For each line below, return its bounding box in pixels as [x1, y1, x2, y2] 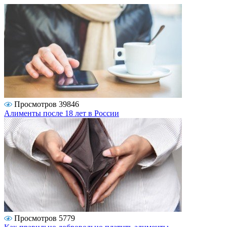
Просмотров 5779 [14, 214, 75, 223]
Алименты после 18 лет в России [4, 109, 119, 118]
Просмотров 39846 [14, 100, 79, 109]
